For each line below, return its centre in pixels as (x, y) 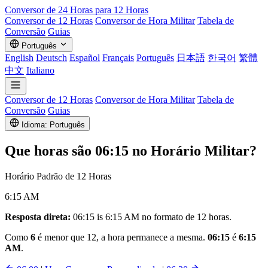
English (19, 58)
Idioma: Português (53, 125)
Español (85, 58)
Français (118, 58)
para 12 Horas (121, 10)
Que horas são (50, 150)
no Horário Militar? (193, 150)
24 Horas (75, 10)
